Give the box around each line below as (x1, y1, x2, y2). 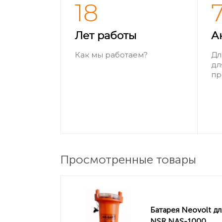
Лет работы (75, 30, 137, 41)
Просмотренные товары (60, 152, 196, 166)
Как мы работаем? (75, 50, 148, 59)
